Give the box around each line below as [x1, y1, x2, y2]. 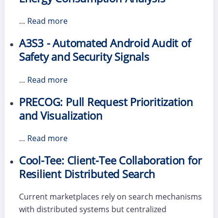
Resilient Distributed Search [18, 166, 155, 182]
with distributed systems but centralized [18, 204, 166, 215]
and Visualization [18, 108, 103, 123]
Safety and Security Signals [18, 49, 149, 65]
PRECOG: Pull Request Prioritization [18, 94, 193, 109]
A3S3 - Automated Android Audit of [18, 36, 191, 51]
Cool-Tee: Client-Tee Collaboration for [18, 153, 202, 168]
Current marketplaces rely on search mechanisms [18, 191, 202, 202]
